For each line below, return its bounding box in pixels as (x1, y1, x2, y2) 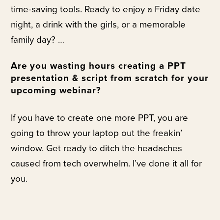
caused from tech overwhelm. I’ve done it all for (11, 158, 202, 169)
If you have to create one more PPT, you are (11, 112, 189, 123)
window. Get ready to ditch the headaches (11, 142, 183, 154)
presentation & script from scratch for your (11, 72, 209, 83)
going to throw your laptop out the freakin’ (11, 127, 183, 138)
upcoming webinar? (11, 84, 102, 96)
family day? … (11, 34, 65, 46)
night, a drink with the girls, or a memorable (11, 19, 186, 30)
